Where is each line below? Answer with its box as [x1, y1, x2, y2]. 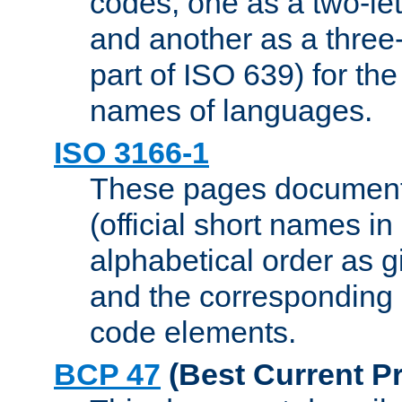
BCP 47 [54, 356, 161, 391]
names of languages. [90, 92, 372, 127]
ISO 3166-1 [54, 135, 209, 170]
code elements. [90, 314, 296, 349]
